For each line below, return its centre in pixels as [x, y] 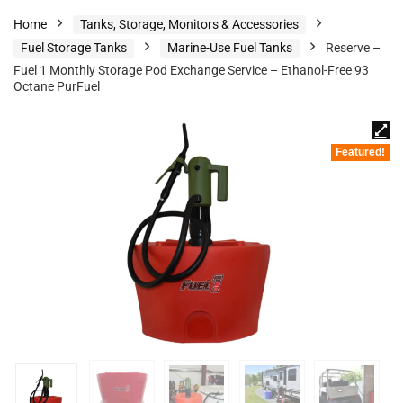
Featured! [360, 152]
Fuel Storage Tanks [74, 48]
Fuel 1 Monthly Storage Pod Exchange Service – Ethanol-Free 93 [191, 70]
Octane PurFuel [57, 86]
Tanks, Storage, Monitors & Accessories [189, 24]
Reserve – [353, 48]
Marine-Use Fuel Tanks [230, 48]
